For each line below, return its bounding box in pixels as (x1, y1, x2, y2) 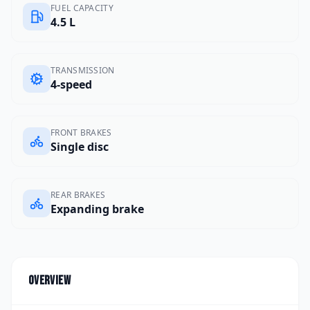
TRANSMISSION (51, 64, 115, 77)
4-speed (51, 77, 92, 93)
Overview (28, 273, 71, 289)
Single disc (51, 139, 109, 155)
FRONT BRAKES (51, 127, 112, 139)
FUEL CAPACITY (51, 2, 113, 15)
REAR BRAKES (51, 189, 106, 201)
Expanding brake (51, 201, 144, 217)
